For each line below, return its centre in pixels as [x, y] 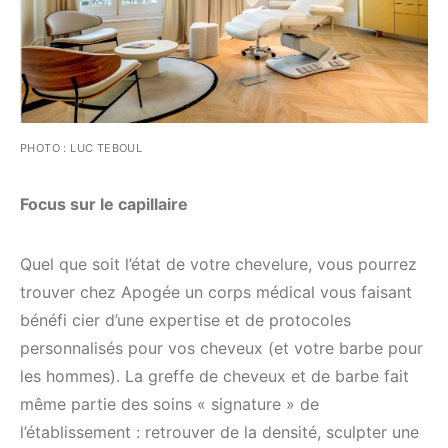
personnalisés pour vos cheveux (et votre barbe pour [221, 347]
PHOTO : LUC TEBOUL [81, 147]
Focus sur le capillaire [104, 203]
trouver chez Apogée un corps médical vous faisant [216, 291]
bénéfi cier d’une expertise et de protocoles [185, 319]
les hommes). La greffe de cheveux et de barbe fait [214, 375]
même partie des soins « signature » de [169, 403]
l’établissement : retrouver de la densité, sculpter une [219, 431]
